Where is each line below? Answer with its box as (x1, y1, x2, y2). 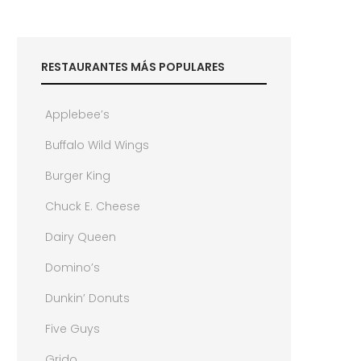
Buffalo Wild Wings (45, 136, 150, 153)
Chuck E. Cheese (45, 197, 141, 214)
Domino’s (45, 259, 101, 276)
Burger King (45, 167, 111, 184)
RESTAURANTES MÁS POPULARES (41, 58, 226, 75)
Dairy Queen (45, 228, 117, 245)
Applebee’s (45, 106, 110, 122)
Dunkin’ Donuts (45, 289, 131, 306)
